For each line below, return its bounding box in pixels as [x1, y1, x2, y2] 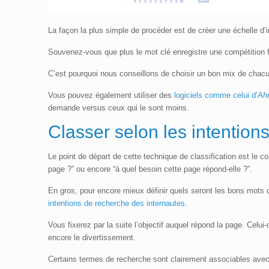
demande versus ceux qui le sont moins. [48, 103, 190, 113]
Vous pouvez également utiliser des [48, 91, 175, 100]
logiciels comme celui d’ [174, 91, 258, 100]
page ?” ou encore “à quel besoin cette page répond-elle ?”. [48, 165, 253, 174]
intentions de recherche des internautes [48, 199, 186, 208]
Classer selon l [48, 122, 168, 142]
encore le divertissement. [48, 233, 136, 243]
